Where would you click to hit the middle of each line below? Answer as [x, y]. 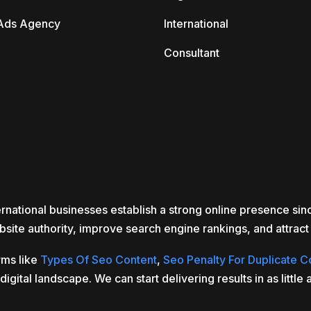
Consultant [192, 53]
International [196, 24]
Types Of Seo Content [99, 260]
